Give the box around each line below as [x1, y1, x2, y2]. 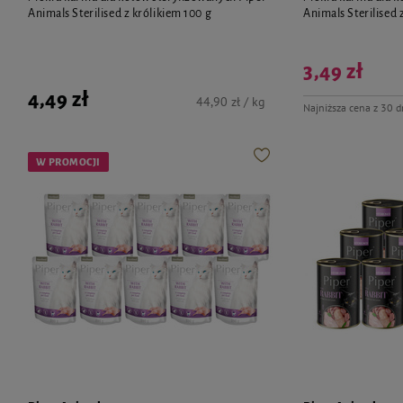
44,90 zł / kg [196, 93, 265, 110]
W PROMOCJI [36, 156, 101, 167]
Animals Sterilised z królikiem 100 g [28, 6, 212, 20]
